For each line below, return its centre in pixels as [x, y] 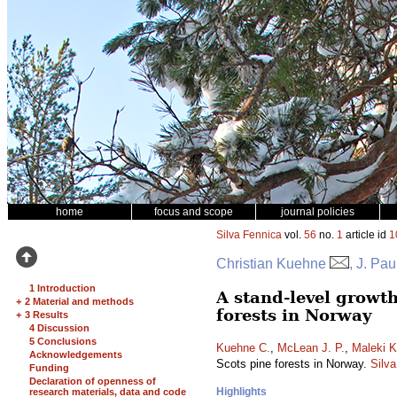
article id [366, 235]
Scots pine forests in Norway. [293, 364]
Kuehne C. [243, 348]
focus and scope [194, 212]
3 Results [47, 315]
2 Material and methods [79, 301]
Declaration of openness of [93, 381]
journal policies [318, 212]
